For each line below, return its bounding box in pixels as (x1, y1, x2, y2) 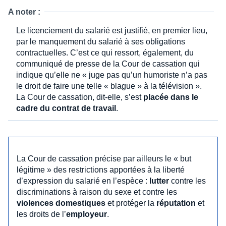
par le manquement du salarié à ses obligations (16, 37, 185, 46)
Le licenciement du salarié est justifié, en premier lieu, (16, 26, 207, 35)
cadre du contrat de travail (16, 103, 116, 112)
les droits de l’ (17, 209, 66, 218)
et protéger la (105, 198, 156, 207)
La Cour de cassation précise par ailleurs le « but (17, 154, 191, 163)
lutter (149, 176, 169, 185)
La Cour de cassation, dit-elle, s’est (16, 92, 143, 101)
